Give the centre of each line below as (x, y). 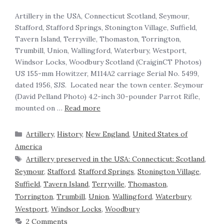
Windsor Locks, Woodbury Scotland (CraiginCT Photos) (108, 62)
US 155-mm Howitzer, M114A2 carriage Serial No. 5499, (107, 74)
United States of (160, 134)
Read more (82, 108)
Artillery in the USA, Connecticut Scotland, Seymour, (102, 16)
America (28, 147)
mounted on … (40, 108)
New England (107, 134)
